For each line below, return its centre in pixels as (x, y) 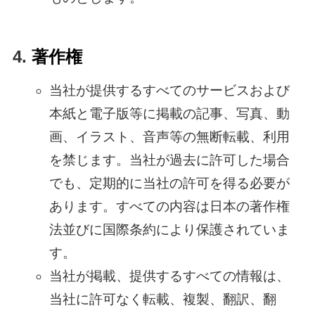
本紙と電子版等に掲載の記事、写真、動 (169, 114)
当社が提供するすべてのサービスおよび (169, 91)
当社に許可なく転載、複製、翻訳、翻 (162, 300)
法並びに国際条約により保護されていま (169, 230)
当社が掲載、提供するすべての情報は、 (169, 276)
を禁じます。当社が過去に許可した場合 (169, 160)
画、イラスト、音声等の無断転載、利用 (169, 137)
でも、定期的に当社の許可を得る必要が (169, 184)
